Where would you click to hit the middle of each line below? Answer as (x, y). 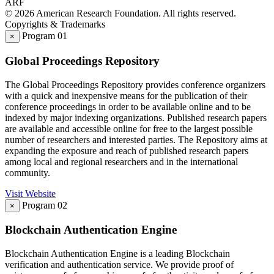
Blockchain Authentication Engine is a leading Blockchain (117, 254)
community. (28, 172)
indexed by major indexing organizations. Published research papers (136, 117)
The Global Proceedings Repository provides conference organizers (135, 84)
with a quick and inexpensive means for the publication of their (126, 95)
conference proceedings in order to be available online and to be (128, 106)
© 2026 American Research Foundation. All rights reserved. (120, 13)
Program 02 (45, 205)
